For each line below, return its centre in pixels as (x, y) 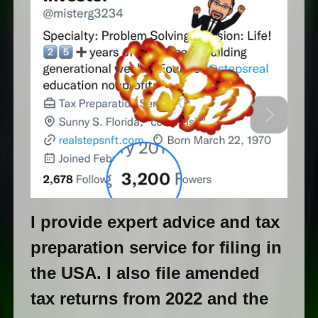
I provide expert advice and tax (155, 222)
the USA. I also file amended (145, 273)
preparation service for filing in (156, 248)
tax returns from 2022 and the (149, 299)
